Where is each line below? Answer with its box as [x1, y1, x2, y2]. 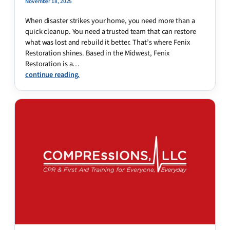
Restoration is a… [25, 58, 80, 69]
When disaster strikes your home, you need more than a [25, 15, 195, 26]
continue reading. [25, 69, 80, 80]
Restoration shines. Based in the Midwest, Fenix [25, 47, 170, 59]
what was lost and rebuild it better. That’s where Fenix [25, 36, 190, 48]
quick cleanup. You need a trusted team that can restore [25, 26, 196, 37]
